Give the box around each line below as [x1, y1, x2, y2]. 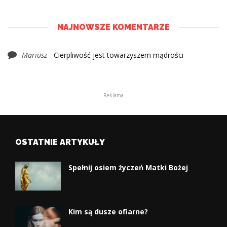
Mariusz [22, 50, 47, 60]
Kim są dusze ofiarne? [68, 207, 148, 217]
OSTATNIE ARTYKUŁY [15, 137, 105, 147]
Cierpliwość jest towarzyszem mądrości [54, 50, 183, 60]
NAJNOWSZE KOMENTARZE [57, 22, 170, 32]
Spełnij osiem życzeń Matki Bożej [68, 163, 188, 173]
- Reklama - [100, 92, 127, 99]
